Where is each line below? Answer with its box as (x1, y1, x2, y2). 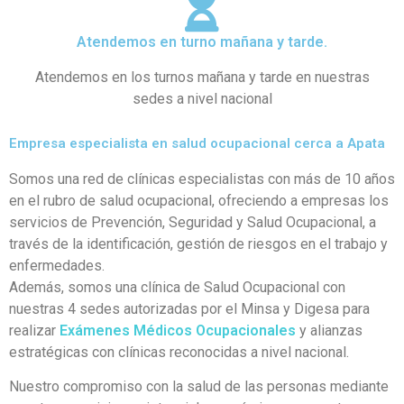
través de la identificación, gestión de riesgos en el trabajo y (9, 234, 388, 252)
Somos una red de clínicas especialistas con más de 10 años (9, 170, 395, 188)
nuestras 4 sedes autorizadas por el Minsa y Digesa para (9, 299, 370, 317)
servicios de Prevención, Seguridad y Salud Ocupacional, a (9, 213, 376, 231)
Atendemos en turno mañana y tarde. (77, 33, 327, 51)
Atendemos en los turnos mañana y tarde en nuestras (34, 68, 370, 86)
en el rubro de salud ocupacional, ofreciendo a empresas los (9, 191, 389, 209)
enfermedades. (9, 256, 105, 274)
